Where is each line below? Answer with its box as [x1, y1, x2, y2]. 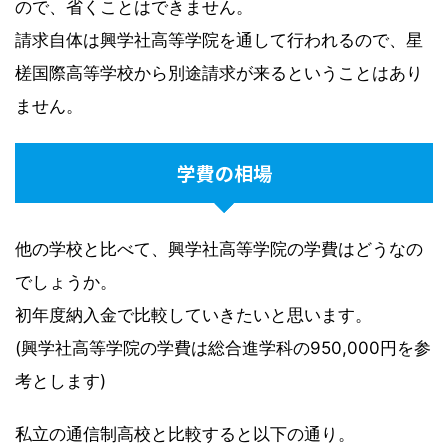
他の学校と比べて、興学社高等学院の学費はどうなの [15, 238, 423, 259]
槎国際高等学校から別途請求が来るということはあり [15, 62, 423, 83]
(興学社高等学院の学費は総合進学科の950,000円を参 [15, 337, 431, 358]
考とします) [15, 370, 106, 391]
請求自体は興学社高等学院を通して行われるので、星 [15, 29, 423, 50]
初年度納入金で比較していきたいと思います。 [15, 304, 372, 325]
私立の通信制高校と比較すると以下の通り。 [15, 423, 355, 444]
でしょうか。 [15, 271, 117, 292]
